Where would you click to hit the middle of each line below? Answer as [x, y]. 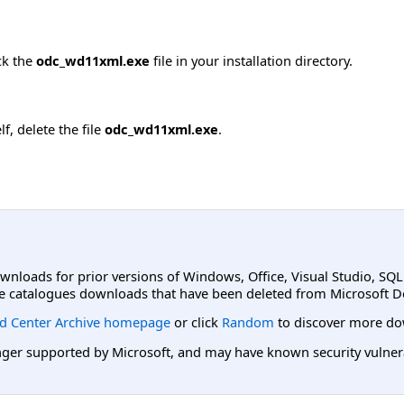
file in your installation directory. [251, 61]
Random [248, 322]
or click [196, 322]
